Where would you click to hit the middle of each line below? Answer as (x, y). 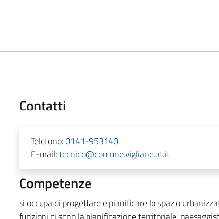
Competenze (55, 183)
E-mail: (45, 154)
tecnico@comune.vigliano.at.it (114, 154)
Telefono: (48, 141)
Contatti (42, 105)
